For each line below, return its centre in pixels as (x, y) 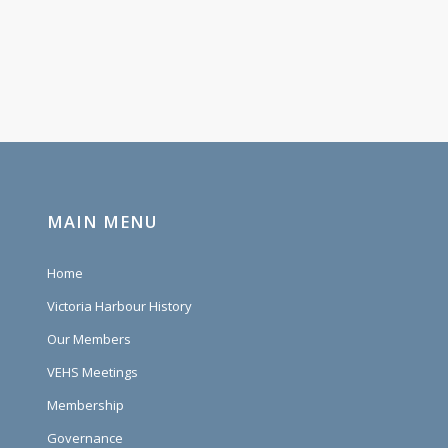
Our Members (88, 338)
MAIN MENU (101, 221)
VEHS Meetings (92, 371)
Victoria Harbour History (119, 305)
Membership (85, 404)
